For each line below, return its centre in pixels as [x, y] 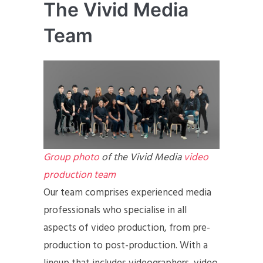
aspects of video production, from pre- [127, 228]
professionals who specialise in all [115, 210]
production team [80, 175]
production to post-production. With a [126, 245]
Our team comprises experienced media [127, 193]
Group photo [71, 157]
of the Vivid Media [141, 157]
